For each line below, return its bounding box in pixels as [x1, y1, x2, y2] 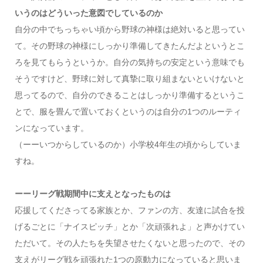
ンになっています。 [14, 123, 89, 133]
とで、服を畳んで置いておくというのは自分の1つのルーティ [14, 106, 241, 116]
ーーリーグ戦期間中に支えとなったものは [14, 188, 171, 198]
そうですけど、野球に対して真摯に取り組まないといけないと [14, 73, 245, 83]
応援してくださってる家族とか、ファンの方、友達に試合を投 [14, 205, 245, 215]
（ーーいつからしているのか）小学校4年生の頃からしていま [14, 139, 241, 149]
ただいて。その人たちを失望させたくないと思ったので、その [14, 238, 245, 248]
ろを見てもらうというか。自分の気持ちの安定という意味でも [14, 57, 245, 67]
